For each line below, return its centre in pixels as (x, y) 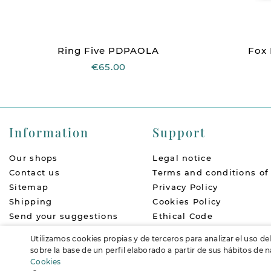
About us (31, 231)
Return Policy (184, 231)
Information (49, 132)
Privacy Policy (185, 187)
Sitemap (29, 187)
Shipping (31, 202)
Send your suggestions (64, 216)
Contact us (34, 173)
